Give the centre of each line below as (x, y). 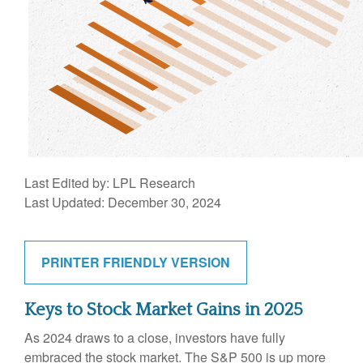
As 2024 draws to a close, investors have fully (155, 337)
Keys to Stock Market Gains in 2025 (164, 310)
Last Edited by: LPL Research (110, 182)
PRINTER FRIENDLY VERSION (136, 262)
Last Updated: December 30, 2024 (123, 202)
